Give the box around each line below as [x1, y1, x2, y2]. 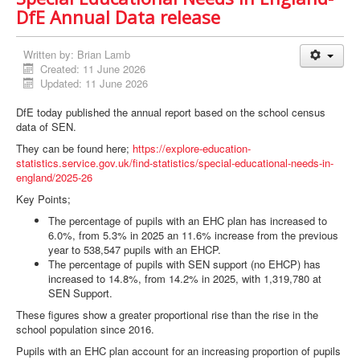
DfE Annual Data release [16, 5, 220, 30]
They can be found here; [16, 141, 133, 157]
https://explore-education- [133, 141, 251, 157]
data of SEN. [16, 119, 80, 135]
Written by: [23, 47, 77, 63]
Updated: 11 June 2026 [40, 76, 149, 92]
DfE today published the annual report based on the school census [16, 104, 325, 121]
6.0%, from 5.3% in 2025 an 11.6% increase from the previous [48, 227, 338, 243]
